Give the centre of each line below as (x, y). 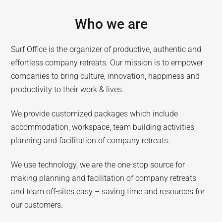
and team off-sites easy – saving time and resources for (108, 192)
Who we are (111, 24)
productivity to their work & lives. (68, 89)
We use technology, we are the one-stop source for (98, 165)
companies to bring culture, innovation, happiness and (106, 76)
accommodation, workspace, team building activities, (104, 127)
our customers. (37, 205)
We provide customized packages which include (95, 114)
